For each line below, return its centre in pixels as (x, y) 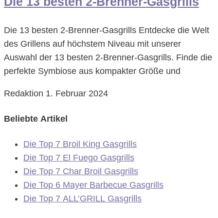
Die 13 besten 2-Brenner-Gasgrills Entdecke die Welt (107, 30)
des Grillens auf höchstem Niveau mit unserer (92, 44)
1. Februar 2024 (77, 94)
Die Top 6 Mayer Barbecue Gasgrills (93, 185)
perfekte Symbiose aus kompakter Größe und (92, 71)
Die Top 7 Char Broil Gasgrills (81, 172)
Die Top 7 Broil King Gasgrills (80, 144)
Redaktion (25, 94)
